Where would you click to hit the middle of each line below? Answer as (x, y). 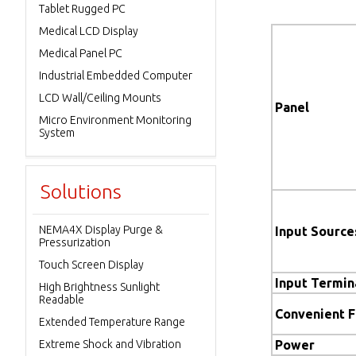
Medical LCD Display (89, 31)
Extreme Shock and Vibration (110, 344)
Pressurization (75, 242)
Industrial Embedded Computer (116, 75)
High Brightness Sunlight (99, 287)
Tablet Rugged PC (82, 9)
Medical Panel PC (81, 53)
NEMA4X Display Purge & (101, 230)
